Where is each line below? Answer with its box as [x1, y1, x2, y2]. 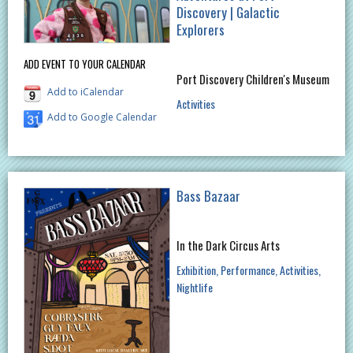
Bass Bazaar [176, 185, 240, 206]
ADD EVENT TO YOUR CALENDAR [24, 55, 146, 72]
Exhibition [176, 261, 216, 278]
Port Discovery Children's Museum [176, 69, 329, 87]
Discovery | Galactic [176, 2, 280, 22]
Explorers [176, 19, 225, 39]
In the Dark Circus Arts [176, 236, 280, 254]
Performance [220, 261, 275, 278]
